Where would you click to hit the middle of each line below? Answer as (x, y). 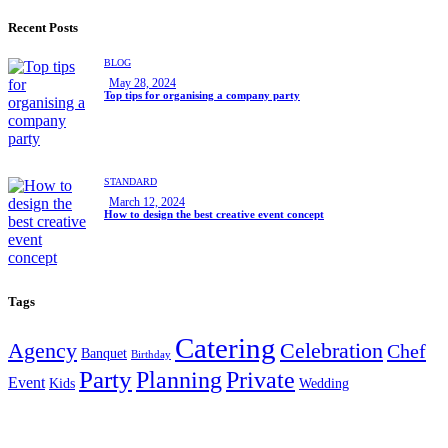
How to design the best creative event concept (214, 214)
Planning (179, 379)
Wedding (324, 383)
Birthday (151, 354)
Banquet (104, 353)
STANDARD (130, 182)
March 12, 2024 (147, 202)
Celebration (331, 350)
